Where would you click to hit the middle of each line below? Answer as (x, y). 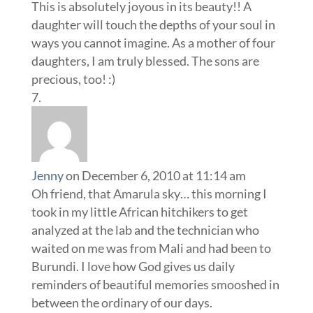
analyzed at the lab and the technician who (145, 230)
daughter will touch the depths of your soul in (153, 24)
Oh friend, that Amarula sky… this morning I (149, 194)
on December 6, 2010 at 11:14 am (155, 175)
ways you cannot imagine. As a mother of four (153, 43)
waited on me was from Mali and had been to (151, 248)
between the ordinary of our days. (122, 303)
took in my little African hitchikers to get (139, 212)
